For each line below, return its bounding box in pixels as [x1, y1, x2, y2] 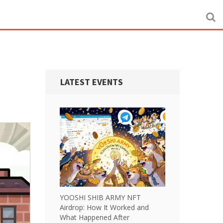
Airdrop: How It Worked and [60, 203, 149, 212]
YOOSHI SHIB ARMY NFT [60, 193, 141, 202]
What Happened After [60, 213, 129, 222]
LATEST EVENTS [60, 76, 123, 88]
